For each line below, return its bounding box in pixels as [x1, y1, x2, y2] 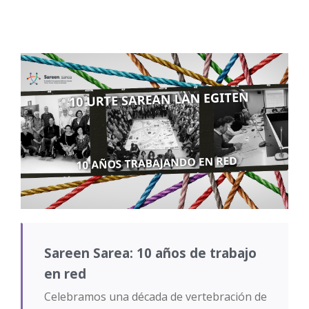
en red [43, 264, 86, 283]
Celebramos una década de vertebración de [43, 289, 267, 305]
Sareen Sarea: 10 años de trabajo [43, 243, 257, 262]
